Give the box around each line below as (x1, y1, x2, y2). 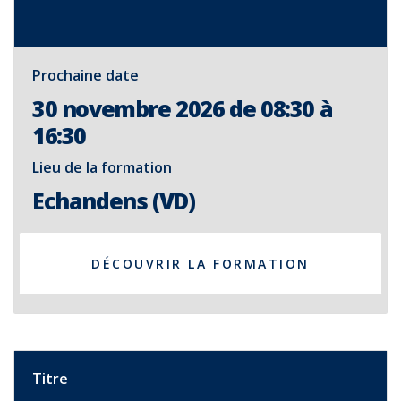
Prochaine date (32, 65, 139, 85)
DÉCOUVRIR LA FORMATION (91, 255, 310, 272)
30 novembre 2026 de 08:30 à (32, 93, 333, 124)
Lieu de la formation (32, 158, 172, 177)
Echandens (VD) (32, 185, 195, 216)
